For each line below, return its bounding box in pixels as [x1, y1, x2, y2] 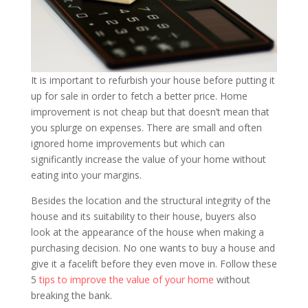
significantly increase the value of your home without [30, 153, 266, 166]
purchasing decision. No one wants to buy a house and [30, 241, 275, 255]
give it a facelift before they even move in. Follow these [30, 257, 277, 271]
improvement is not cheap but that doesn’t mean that [30, 105, 269, 119]
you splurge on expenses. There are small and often [30, 121, 262, 135]
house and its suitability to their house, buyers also [30, 210, 256, 223]
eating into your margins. [30, 168, 142, 182]
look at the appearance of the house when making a [30, 225, 264, 239]
